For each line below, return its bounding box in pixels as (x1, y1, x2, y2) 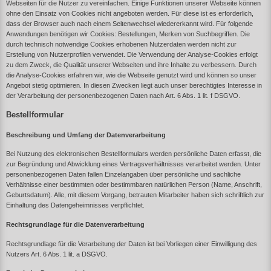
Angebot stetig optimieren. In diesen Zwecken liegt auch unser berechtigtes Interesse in (6, 82, 262, 90)
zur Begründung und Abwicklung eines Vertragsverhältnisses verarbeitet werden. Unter (6, 160, 261, 168)
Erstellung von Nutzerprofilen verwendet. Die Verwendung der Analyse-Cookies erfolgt (6, 51, 258, 59)
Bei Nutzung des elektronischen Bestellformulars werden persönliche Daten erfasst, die (6, 150, 261, 158)
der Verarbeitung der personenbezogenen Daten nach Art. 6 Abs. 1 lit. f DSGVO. (6, 92, 240, 100)
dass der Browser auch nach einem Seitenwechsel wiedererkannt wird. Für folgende (6, 20, 253, 28)
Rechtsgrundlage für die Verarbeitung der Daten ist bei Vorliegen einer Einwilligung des (6, 240, 257, 247)
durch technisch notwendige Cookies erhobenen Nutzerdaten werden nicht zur (6, 41, 237, 48)
